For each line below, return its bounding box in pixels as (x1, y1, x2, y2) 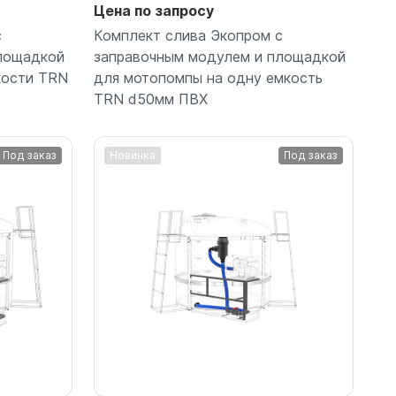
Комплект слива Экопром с (94, 26, 283, 44)
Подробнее (183, 207, 264, 225)
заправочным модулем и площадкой (94, 47, 346, 65)
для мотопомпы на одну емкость (94, 68, 323, 87)
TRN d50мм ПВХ (94, 89, 208, 108)
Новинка (110, 148, 156, 162)
